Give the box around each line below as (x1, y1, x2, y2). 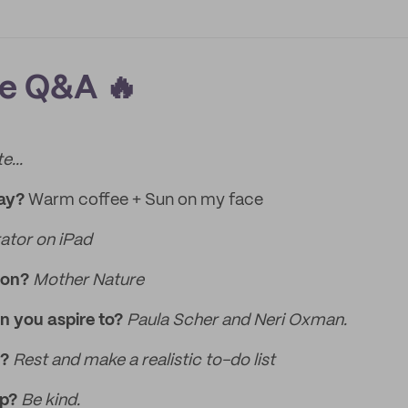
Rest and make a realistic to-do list (9, 352, 275, 369)
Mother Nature (33, 272, 144, 289)
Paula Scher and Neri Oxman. (127, 312, 347, 329)
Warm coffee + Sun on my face (25, 192, 263, 209)
